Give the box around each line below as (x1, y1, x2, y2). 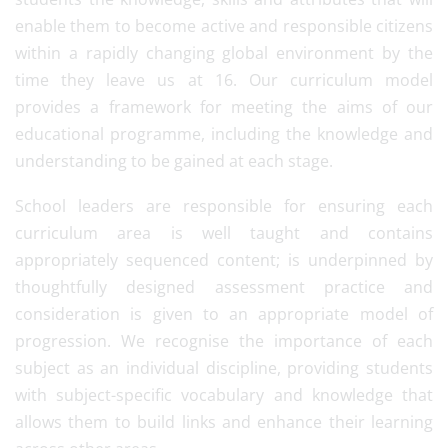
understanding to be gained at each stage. (15, 150, 333, 172)
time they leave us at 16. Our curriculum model (15, 69, 433, 91)
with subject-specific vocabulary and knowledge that (15, 384, 433, 406)
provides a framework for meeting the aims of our (15, 96, 433, 118)
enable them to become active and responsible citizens (15, 15, 433, 37)
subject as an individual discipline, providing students (15, 357, 433, 379)
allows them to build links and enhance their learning (15, 411, 433, 433)
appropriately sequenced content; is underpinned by (15, 249, 433, 271)
